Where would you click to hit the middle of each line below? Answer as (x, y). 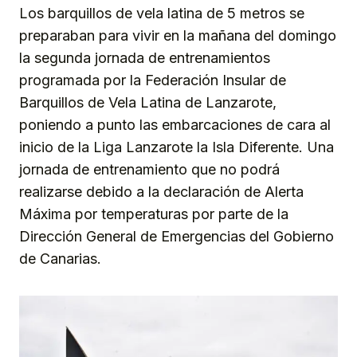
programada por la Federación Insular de (153, 80)
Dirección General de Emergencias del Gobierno (177, 236)
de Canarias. (60, 258)
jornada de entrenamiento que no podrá (149, 169)
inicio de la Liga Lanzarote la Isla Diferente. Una (177, 147)
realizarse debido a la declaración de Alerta (161, 191)
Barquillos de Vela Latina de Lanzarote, (148, 102)
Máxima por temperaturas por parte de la (154, 214)
